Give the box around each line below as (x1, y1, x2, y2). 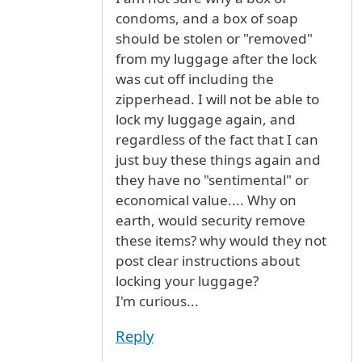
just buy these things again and (116, 149, 321, 169)
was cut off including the (116, 69, 274, 88)
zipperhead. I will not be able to (116, 89, 319, 108)
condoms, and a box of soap (116, 8, 298, 27)
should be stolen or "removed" (116, 28, 313, 48)
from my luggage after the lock (116, 48, 317, 68)
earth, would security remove (116, 210, 305, 229)
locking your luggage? (116, 271, 259, 290)
